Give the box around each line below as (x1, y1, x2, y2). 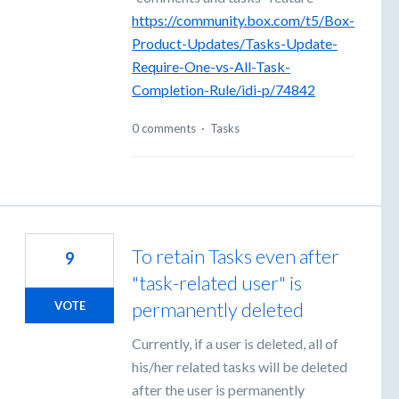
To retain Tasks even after (132, 243, 339, 268)
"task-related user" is (132, 270, 302, 295)
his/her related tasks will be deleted (132, 357, 347, 375)
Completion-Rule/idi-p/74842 (132, 81, 315, 99)
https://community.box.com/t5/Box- (132, 12, 354, 29)
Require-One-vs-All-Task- (132, 58, 290, 76)
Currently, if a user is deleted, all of (132, 334, 338, 352)
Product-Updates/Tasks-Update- (132, 35, 338, 53)
